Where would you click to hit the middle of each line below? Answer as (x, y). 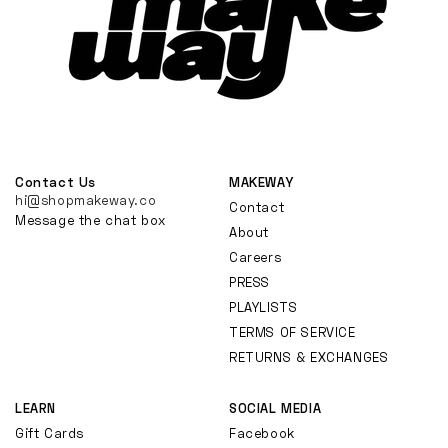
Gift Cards (49, 432)
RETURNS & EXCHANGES (309, 356)
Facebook (262, 432)
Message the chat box (90, 219)
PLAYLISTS (263, 306)
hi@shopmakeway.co (86, 199)
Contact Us (55, 181)
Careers (255, 256)
